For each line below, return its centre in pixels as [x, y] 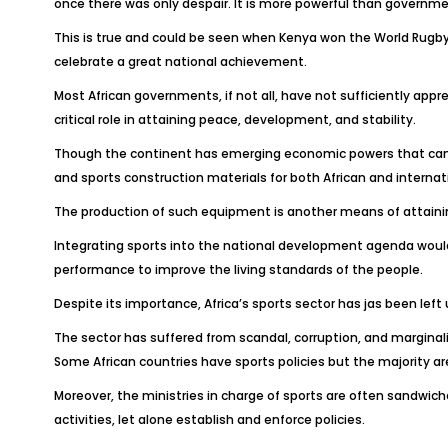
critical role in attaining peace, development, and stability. [234, 119]
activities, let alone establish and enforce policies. [209, 419]
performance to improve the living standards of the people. [238, 269]
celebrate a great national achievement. [180, 61]
